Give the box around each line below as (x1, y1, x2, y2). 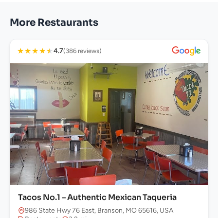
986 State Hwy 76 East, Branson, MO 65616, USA (25, 206, 173, 215)
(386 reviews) (63, 47, 102, 55)
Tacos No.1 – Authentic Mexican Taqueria (18, 192, 177, 203)
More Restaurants (10, 17, 98, 29)
